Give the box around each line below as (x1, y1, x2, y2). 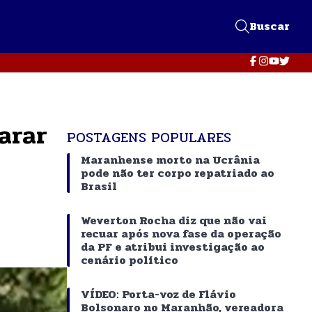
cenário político (81, 251, 178, 269)
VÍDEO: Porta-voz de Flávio (81, 285, 236, 303)
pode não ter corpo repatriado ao (81, 164, 274, 182)
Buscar (249, 17, 290, 35)
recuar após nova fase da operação (81, 224, 281, 242)
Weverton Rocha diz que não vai (81, 211, 267, 229)
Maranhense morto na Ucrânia (81, 150, 260, 169)
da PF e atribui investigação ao (81, 237, 265, 256)
